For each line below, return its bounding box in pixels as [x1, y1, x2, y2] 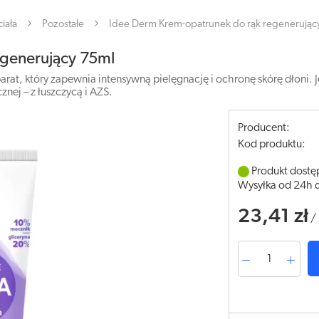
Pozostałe [42, 19, 84, 30]
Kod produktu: [238, 139, 306, 150]
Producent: [238, 122, 291, 134]
